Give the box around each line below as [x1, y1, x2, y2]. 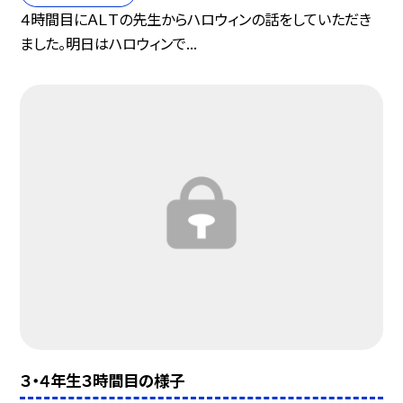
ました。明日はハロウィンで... [20, 32, 198, 55]
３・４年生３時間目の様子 [20, 369, 185, 392]
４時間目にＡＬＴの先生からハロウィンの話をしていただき [20, 8, 372, 31]
